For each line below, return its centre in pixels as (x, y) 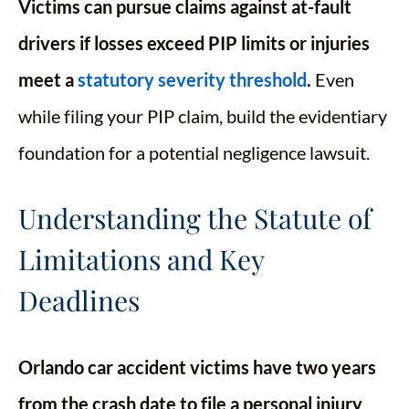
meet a (48, 80)
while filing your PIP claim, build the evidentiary (203, 116)
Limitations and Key (141, 260)
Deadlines (79, 301)
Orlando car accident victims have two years (197, 367)
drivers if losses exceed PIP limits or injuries (194, 43)
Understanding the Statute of (195, 219)
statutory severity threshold (192, 80)
